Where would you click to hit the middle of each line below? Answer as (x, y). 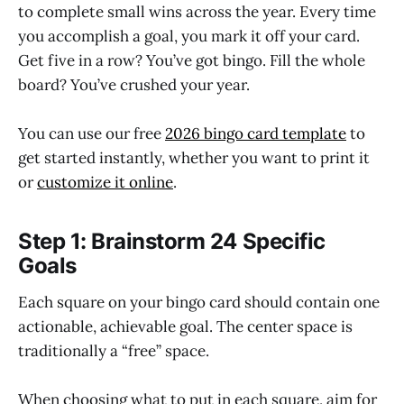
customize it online (105, 182)
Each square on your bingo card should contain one (199, 302)
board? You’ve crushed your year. (134, 84)
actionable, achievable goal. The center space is (185, 326)
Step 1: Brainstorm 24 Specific (172, 242)
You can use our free (92, 133)
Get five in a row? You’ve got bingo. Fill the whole (192, 60)
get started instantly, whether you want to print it (194, 157)
